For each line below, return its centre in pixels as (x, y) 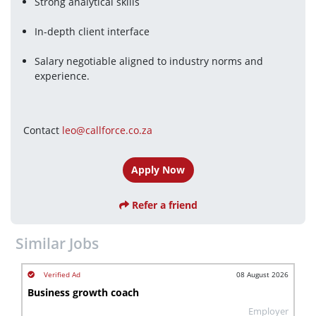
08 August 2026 (262, 274)
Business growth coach (83, 292)
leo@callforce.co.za (107, 130)
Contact (42, 130)
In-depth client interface (92, 31)
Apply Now (158, 170)
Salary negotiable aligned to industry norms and (149, 61)
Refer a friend (163, 205)
